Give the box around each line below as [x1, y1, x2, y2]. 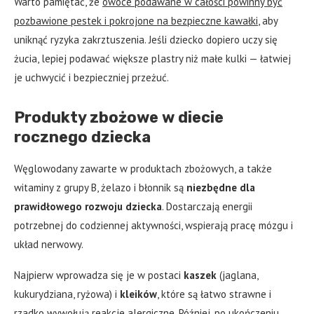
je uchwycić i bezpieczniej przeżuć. [14, 71, 169, 85]
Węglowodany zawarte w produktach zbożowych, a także [14, 162, 272, 176]
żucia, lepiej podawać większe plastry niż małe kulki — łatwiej [14, 52, 291, 66]
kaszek [184, 268, 217, 282]
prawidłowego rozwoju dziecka [14, 200, 162, 214]
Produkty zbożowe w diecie [14, 108, 224, 128]
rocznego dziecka [14, 128, 151, 147]
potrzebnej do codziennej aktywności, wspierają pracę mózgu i [14, 219, 293, 233]
